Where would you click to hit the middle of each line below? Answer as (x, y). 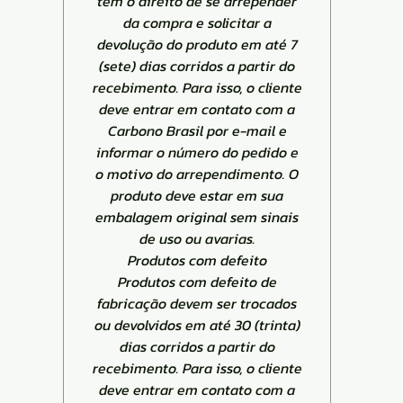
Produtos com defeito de (197, 281)
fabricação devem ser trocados (197, 303)
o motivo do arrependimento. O (197, 173)
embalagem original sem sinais (197, 216)
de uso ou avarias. (197, 238)
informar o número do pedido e (197, 152)
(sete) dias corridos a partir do (197, 65)
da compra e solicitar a (197, 22)
